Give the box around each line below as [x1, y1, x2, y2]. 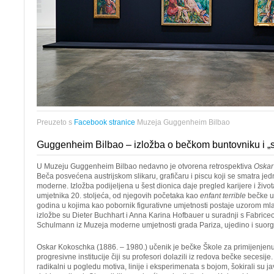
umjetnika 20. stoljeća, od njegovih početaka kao [37, 191, 200, 200]
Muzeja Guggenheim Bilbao [135, 118, 230, 127]
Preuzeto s [37, 118, 74, 127]
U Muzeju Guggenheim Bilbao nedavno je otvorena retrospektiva [37, 162, 254, 171]
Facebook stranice [74, 118, 135, 127]
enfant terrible [200, 191, 246, 200]
